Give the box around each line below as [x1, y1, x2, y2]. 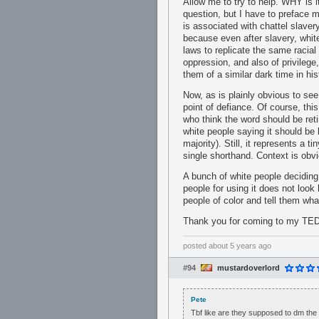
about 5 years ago [209, 241, 271, 250]
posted [183, 241, 209, 250]
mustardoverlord [217, 263, 280, 272]
